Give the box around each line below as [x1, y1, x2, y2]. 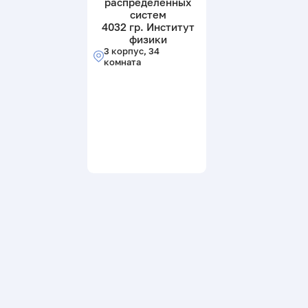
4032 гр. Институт [101, 20, 195, 33]
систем [129, 8, 166, 21]
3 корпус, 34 [103, 45, 159, 56]
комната [103, 56, 141, 67]
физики [129, 32, 167, 45]
